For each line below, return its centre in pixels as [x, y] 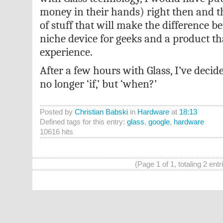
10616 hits [56, 132]
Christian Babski [101, 112]
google [159, 122]
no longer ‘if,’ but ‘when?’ [98, 84]
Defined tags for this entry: [83, 122]
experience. [66, 52]
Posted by [57, 112]
